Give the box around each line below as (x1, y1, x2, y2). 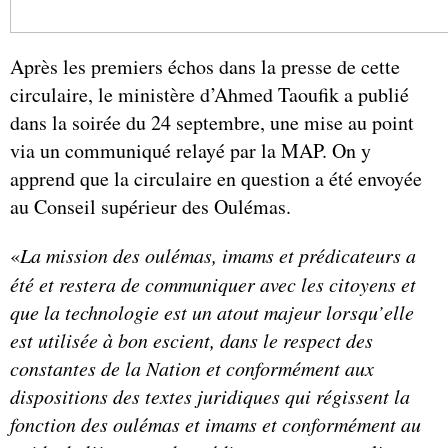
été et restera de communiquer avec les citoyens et (10, 270, 416, 297)
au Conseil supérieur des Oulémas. (10, 192, 291, 220)
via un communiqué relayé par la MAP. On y (10, 136, 371, 164)
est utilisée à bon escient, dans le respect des (10, 326, 373, 353)
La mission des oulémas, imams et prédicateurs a (20, 241, 416, 268)
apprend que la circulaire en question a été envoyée (10, 164, 422, 192)
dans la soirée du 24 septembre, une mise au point (10, 108, 414, 136)
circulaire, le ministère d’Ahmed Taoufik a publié (10, 80, 409, 108)
